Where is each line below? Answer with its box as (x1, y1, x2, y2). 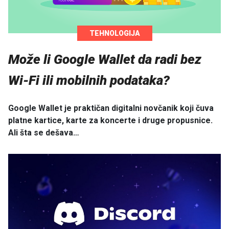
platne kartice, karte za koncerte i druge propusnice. (8, 115, 213, 125)
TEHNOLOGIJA (89, 29, 140, 38)
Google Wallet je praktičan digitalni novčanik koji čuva (8, 103, 214, 113)
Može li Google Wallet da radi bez (8, 52, 201, 67)
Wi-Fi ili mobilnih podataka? (8, 73, 170, 88)
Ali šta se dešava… (8, 127, 79, 138)
